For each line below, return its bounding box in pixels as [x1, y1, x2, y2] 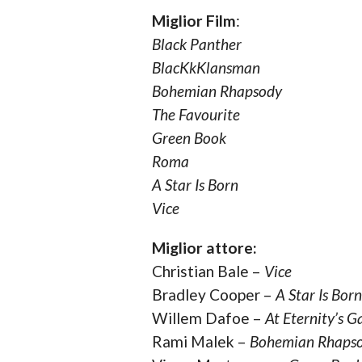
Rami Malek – [151, 332, 250, 351]
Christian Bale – [151, 262, 264, 281]
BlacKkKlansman [151, 58, 260, 78]
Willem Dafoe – [151, 309, 265, 328]
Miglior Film [151, 11, 236, 31]
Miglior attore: [151, 238, 257, 258]
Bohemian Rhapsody [151, 82, 282, 101]
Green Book [151, 128, 226, 148]
